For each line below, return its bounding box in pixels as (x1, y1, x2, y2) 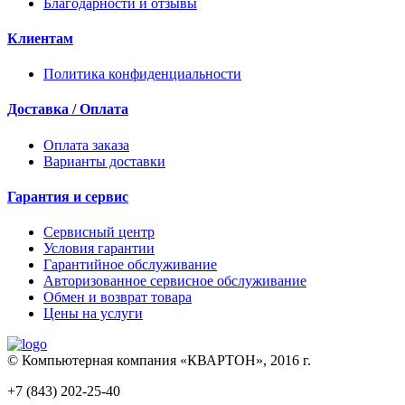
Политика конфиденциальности (43, 66, 241, 82)
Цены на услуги (43, 306, 143, 322)
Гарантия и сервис (7, 188, 128, 204)
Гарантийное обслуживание (43, 257, 217, 273)
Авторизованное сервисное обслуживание (43, 273, 306, 289)
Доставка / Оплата (7, 101, 128, 118)
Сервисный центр (43, 224, 155, 240)
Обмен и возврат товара (43, 289, 192, 306)
